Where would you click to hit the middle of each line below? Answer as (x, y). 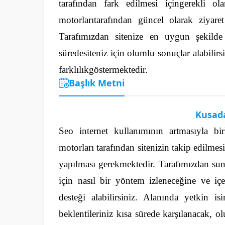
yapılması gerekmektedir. (107, 164)
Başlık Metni (97, 83)
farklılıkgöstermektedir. (103, 69)
